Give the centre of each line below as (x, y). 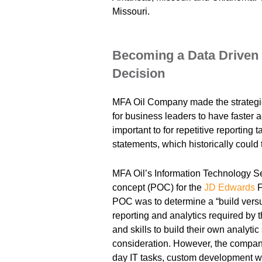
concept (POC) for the (158, 187)
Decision (139, 73)
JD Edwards (230, 187)
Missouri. (131, 11)
